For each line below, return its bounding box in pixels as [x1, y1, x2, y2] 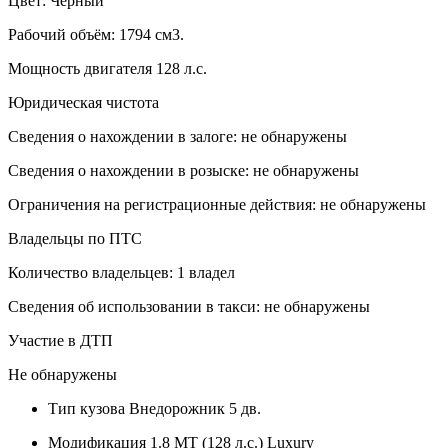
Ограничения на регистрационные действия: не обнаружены [8, 195, 426, 213]
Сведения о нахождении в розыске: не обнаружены [8, 161, 359, 179]
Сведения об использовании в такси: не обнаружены [8, 297, 370, 315]
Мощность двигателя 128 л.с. [8, 59, 207, 77]
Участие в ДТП [8, 331, 113, 349]
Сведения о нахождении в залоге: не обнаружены [8, 127, 347, 145]
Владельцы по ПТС [8, 229, 142, 247]
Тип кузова [48, 399, 125, 417]
